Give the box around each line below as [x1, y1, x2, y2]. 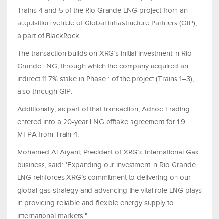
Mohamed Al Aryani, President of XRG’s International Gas [17, 148, 198, 156]
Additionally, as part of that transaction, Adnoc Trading [17, 105, 190, 113]
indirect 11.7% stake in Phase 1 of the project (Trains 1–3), [17, 75, 194, 83]
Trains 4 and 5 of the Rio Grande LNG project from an [17, 6, 188, 15]
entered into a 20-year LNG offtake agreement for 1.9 [17, 118, 185, 126]
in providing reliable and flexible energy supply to [17, 199, 174, 207]
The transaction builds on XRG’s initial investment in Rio [17, 49, 192, 58]
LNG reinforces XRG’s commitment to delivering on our [17, 174, 191, 182]
